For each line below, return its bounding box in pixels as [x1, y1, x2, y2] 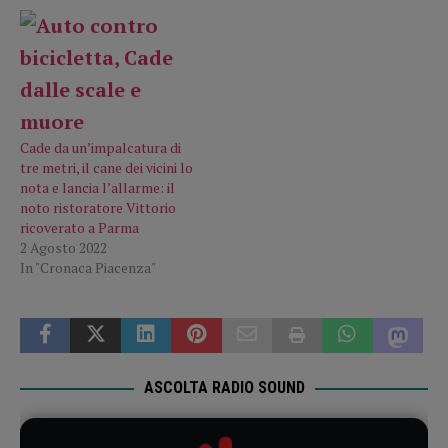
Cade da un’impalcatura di [20, 138, 181, 158]
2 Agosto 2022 [20, 238, 107, 258]
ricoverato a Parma [20, 218, 139, 238]
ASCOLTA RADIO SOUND [143, 378, 305, 398]
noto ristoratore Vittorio [20, 198, 176, 218]
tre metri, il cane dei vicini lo [20, 158, 193, 178]
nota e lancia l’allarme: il [20, 178, 175, 198]
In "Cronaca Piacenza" [20, 258, 156, 278]
